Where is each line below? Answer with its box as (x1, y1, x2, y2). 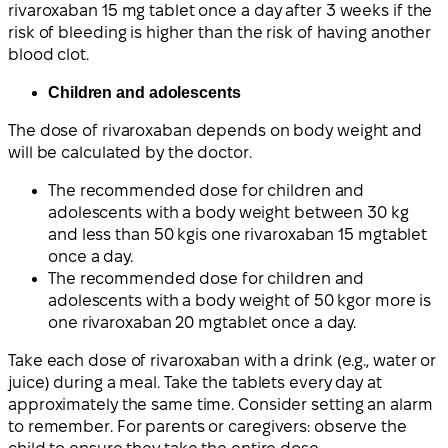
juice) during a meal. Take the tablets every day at (8, 373, 382, 391)
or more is (355, 291, 432, 309)
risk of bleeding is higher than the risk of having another (8, 23, 432, 41)
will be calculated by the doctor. (8, 143, 252, 161)
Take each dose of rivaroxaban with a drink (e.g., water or (8, 351, 437, 369)
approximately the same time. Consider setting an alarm (8, 395, 433, 413)
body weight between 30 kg (195, 203, 409, 221)
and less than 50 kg (48, 225, 196, 243)
